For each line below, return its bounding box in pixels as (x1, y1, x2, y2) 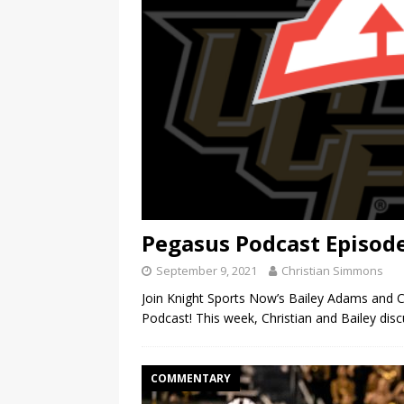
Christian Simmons (281, 262, 383, 279)
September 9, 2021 (156, 262, 257, 279)
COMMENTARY (151, 370, 231, 386)
